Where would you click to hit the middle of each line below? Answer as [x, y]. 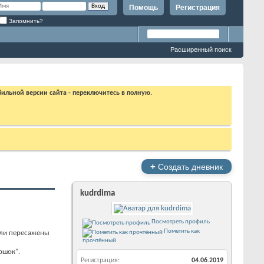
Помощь [143, 8]
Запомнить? [25, 21]
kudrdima [98, 194]
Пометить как [181, 231]
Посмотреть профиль [180, 222]
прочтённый [99, 240]
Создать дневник [189, 167]
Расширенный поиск [201, 49]
